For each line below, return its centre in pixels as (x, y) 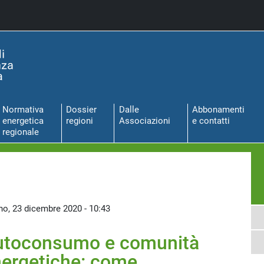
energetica (23, 121)
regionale (21, 132)
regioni (79, 121)
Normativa (23, 110)
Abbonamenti (219, 110)
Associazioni (144, 121)
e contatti (211, 121)
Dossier (81, 110)
